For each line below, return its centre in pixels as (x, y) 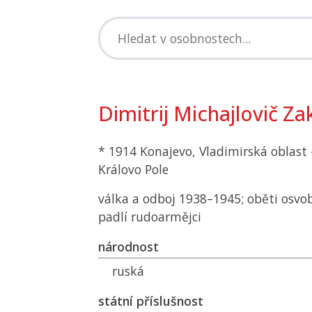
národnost (128, 247)
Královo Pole (133, 169)
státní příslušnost (151, 301)
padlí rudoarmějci (150, 217)
